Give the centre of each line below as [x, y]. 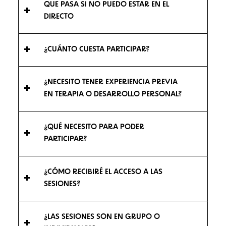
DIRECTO [59, 17]
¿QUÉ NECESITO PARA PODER [94, 127]
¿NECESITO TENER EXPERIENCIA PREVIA [110, 82]
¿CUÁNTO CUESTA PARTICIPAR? [97, 49]
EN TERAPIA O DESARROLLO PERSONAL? [113, 94]
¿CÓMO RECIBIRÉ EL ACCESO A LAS [103, 172]
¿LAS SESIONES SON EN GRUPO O [102, 217]
